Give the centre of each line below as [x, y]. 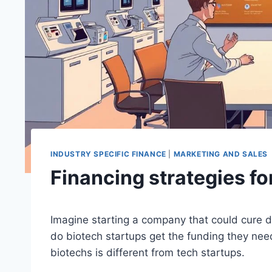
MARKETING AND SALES [220, 154]
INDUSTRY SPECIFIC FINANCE [108, 154]
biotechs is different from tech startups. [148, 253]
